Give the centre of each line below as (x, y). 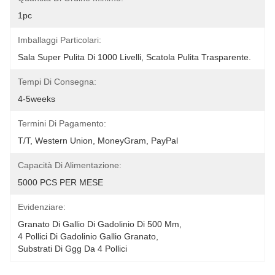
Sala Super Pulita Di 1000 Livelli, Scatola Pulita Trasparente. (134, 57)
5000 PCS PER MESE (60, 182)
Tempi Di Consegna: (57, 82)
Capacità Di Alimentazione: (70, 165)
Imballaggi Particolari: (60, 40)
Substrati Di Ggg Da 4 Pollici (72, 249)
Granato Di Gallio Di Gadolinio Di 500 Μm (99, 224)
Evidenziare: (42, 207)
